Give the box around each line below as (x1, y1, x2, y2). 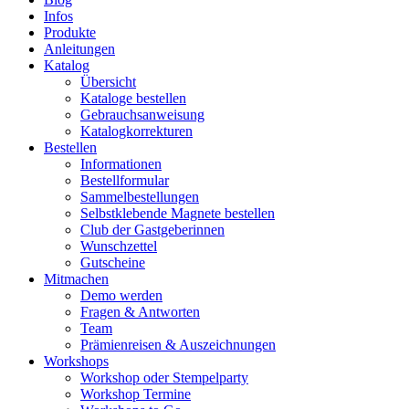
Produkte (44, 25, 96, 40)
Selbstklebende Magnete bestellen (80, 205, 275, 221)
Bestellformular (80, 173, 169, 188)
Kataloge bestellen (80, 90, 186, 106)
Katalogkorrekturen (80, 123, 193, 139)
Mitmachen (44, 271, 109, 287)
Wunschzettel (80, 238, 157, 254)
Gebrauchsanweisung (80, 107, 204, 122)
